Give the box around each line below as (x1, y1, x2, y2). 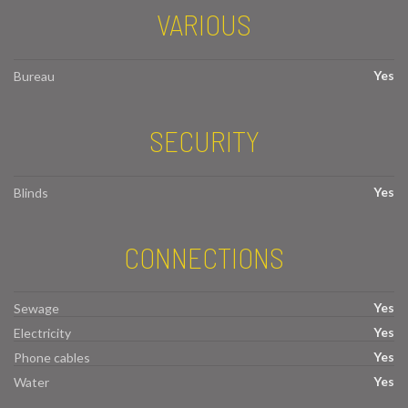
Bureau (14, 67, 55, 84)
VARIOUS (157, 6, 251, 42)
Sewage (14, 301, 59, 317)
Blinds (14, 184, 48, 200)
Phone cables (14, 350, 90, 366)
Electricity (14, 325, 71, 342)
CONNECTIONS (124, 239, 284, 274)
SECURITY (148, 122, 260, 158)
